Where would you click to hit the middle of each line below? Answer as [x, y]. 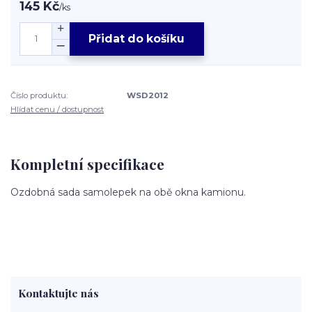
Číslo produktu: [39, 95]
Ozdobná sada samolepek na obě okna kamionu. [128, 193]
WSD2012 [148, 95]
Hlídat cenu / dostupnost [57, 110]
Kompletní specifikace [87, 163]
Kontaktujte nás [58, 292]
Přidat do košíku [137, 39]
